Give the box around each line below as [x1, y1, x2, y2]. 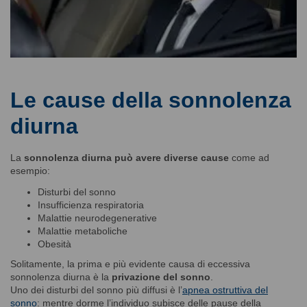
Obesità [38, 238, 71, 249]
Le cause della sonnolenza [10, 87, 291, 112]
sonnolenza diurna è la [10, 271, 112, 282]
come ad [229, 151, 269, 163]
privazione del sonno [112, 271, 210, 282]
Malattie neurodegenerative [38, 212, 157, 223]
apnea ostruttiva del [182, 284, 268, 295]
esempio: [10, 164, 50, 176]
